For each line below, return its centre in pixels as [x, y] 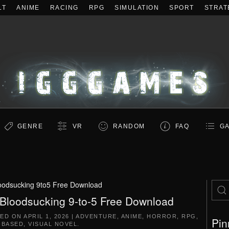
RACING [64, 8]
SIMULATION [137, 8]
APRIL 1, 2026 [47, 216]
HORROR [162, 216]
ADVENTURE [96, 216]
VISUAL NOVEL [53, 224]
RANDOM [129, 126]
